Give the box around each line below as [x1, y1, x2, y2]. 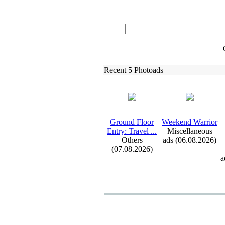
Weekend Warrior [162, 118, 217, 126]
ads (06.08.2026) [163, 136, 216, 144]
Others [121, 136, 143, 144]
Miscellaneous [167, 127, 212, 135]
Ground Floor [110, 118, 154, 126]
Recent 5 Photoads [104, 66, 163, 74]
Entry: [107, 127, 127, 135]
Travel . [127, 127, 153, 135]
